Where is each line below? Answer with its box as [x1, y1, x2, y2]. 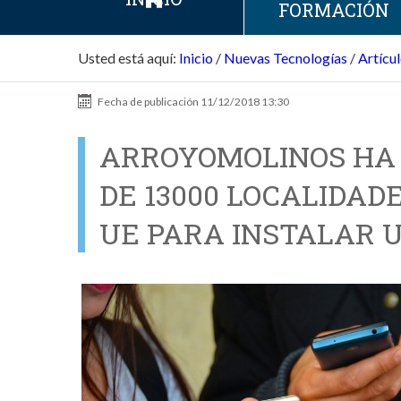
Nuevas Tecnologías [224, 48, 347, 66]
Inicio [179, 48, 213, 66]
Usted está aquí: [78, 48, 176, 66]
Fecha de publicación [97, 94, 200, 108]
